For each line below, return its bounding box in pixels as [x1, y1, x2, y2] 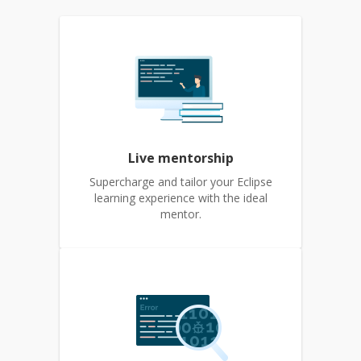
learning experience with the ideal [93, 190, 268, 205]
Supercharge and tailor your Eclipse [89, 174, 272, 189]
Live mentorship [127, 149, 234, 167]
